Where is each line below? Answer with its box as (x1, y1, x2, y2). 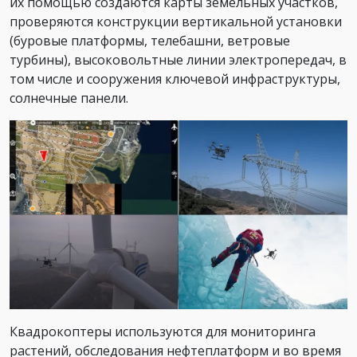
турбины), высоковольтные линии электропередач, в (10, 51, 347, 69)
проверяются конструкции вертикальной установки (10, 13, 342, 31)
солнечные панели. (10, 89, 128, 108)
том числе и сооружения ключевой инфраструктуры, (10, 70, 340, 88)
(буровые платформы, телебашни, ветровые (10, 32, 290, 50)
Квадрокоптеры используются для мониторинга (10, 322, 316, 340)
